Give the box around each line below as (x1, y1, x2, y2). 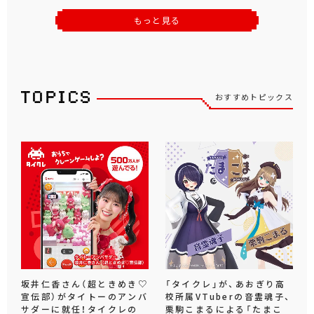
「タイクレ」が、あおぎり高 (165, 277, 286, 290)
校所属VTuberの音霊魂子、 (165, 289, 292, 303)
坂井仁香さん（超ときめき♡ (21, 277, 149, 290)
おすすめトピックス (215, 90, 293, 103)
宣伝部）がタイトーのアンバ (21, 289, 149, 303)
